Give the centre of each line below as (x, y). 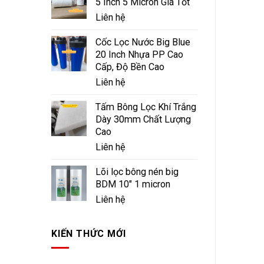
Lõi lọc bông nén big (137, 172)
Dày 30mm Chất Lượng (143, 120)
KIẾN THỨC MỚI (89, 233)
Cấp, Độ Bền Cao (130, 67)
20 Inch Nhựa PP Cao (139, 55)
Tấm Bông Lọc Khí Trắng (146, 107)
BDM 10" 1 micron (133, 184)
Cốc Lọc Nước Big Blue (143, 42)
